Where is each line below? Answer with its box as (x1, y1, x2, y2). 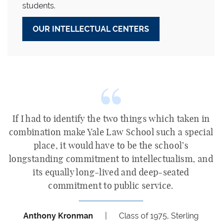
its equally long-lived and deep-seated (33, 168, 189, 177)
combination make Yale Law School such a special (8, 128, 214, 137)
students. (22, 1, 55, 10)
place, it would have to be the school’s (33, 142, 189, 151)
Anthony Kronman (23, 211, 93, 221)
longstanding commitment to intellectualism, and (9, 155, 213, 164)
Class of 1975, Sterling (119, 211, 199, 221)
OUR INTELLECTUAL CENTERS (33, 24, 149, 34)
